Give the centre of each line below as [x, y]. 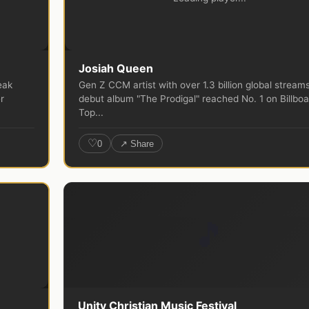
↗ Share [137, 143]
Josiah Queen [116, 69]
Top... [91, 113]
